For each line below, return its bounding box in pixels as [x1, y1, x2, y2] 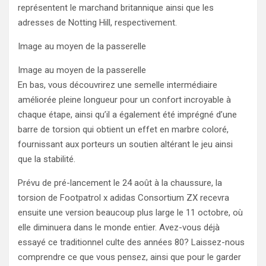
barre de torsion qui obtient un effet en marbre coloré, [18, 124, 229, 135]
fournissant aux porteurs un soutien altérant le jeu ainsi [18, 139, 233, 150]
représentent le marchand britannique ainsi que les [18, 2, 214, 13]
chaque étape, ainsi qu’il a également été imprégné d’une [18, 109, 237, 120]
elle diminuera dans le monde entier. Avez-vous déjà [18, 222, 220, 233]
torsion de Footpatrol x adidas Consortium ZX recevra [18, 192, 229, 203]
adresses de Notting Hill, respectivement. [18, 17, 177, 28]
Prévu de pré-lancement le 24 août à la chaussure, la [18, 178, 222, 188]
